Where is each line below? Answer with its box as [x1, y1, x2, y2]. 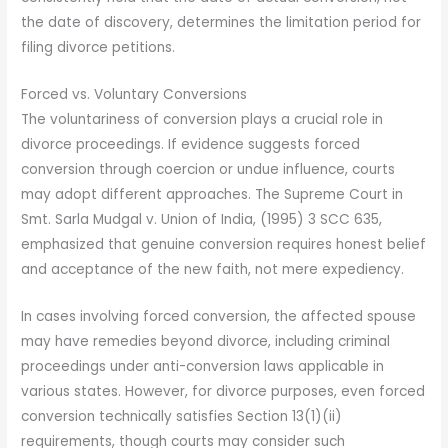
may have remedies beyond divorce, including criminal [21, 332, 391, 352]
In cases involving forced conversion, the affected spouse [21, 307, 417, 327]
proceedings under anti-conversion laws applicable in [21, 357, 385, 377]
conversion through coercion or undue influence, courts [21, 160, 396, 180]
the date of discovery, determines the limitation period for [21, 13, 422, 33]
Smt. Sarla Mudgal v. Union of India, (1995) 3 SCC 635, [21, 210, 383, 230]
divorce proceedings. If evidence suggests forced [21, 135, 361, 155]
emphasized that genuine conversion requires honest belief [21, 235, 427, 255]
